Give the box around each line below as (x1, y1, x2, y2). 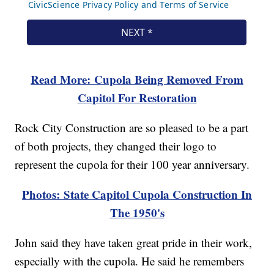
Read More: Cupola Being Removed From (31, 71, 243, 88)
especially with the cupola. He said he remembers (15, 253, 245, 269)
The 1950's (109, 204, 165, 221)
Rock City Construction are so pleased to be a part (15, 120, 249, 136)
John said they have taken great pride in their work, (15, 235, 253, 251)
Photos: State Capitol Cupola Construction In (22, 186, 252, 203)
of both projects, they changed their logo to (15, 138, 217, 154)
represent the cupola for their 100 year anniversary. (15, 157, 250, 172)
